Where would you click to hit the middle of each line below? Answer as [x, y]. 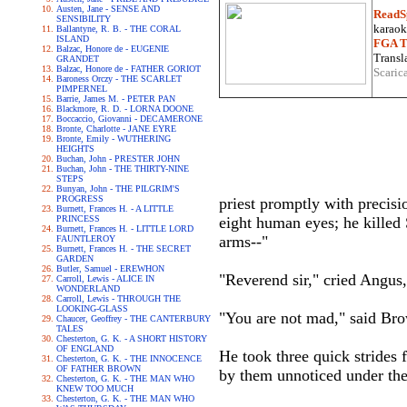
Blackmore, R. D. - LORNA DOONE [124, 109]
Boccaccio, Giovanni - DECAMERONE [129, 119]
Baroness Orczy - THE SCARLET [119, 79]
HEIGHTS [75, 149]
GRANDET [77, 59]
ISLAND [72, 39]
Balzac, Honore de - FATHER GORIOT [128, 69]
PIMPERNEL [81, 89]
